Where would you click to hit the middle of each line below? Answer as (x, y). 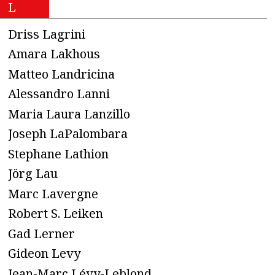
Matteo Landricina (61, 74)
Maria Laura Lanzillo (69, 114)
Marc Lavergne (53, 193)
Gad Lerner (41, 233)
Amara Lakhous (54, 54)
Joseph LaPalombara (68, 134)
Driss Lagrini (47, 34)
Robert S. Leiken (56, 214)
